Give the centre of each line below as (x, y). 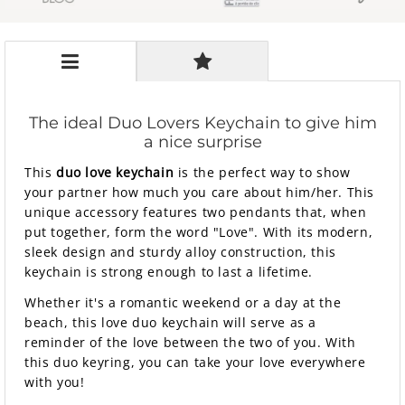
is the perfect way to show (262, 172)
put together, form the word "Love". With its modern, (199, 231)
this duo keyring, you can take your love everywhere (195, 362)
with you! (55, 381)
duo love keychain (115, 172)
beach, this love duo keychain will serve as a (171, 322)
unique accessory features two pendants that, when (196, 212)
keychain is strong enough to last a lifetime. (169, 271)
